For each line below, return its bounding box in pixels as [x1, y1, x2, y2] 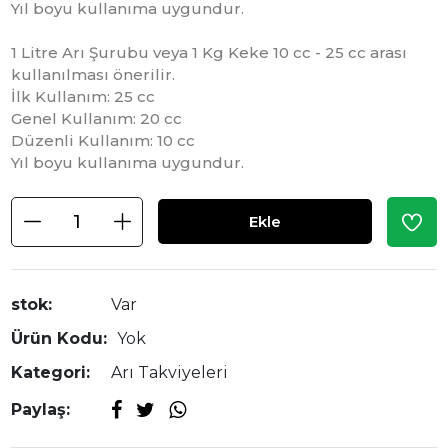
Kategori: [11, 362, 91, 382]
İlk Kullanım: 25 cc [11, 87, 156, 107]
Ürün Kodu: [11, 328, 108, 348]
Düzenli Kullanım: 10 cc [11, 131, 196, 151]
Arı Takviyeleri [111, 362, 229, 382]
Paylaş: [11, 399, 71, 419]
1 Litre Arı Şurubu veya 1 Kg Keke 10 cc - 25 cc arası [11, 43, 408, 63]
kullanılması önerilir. [11, 65, 176, 85]
